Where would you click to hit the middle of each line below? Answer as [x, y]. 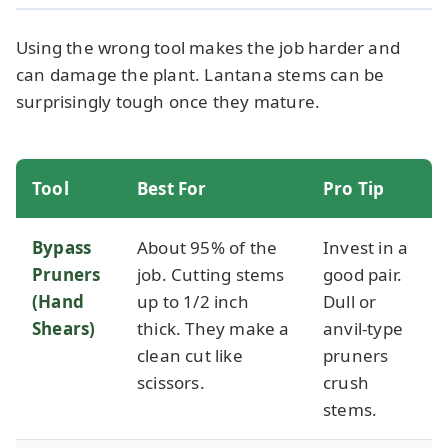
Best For [172, 188]
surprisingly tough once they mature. [168, 102]
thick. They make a [213, 328]
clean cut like [190, 355]
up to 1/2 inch [193, 301]
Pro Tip [354, 188]
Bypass [62, 247]
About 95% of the [207, 247]
